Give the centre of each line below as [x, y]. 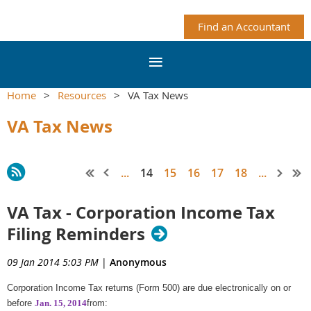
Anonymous [138, 262]
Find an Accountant [244, 26]
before [19, 303]
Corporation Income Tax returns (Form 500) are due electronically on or [149, 287]
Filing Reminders [76, 234]
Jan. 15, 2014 [61, 303]
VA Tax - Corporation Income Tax [141, 212]
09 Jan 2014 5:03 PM [53, 262]
